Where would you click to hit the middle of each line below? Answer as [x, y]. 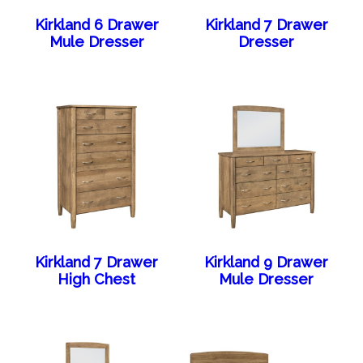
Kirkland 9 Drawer [267, 263]
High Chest [97, 280]
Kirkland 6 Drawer [96, 25]
